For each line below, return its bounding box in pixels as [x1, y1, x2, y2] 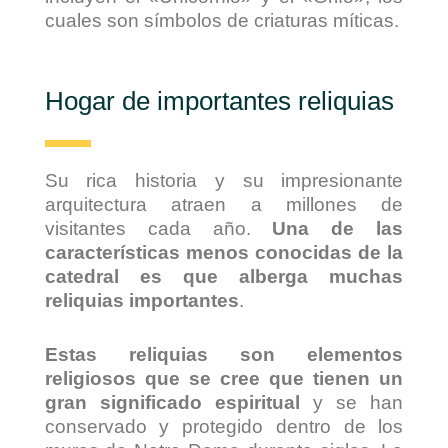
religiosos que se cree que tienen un [44, 368, 404, 390]
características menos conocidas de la [44, 241, 404, 263]
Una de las [272, 217, 404, 239]
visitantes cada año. [44, 217, 273, 239]
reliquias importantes [44, 289, 239, 311]
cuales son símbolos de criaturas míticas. [44, 9, 399, 31]
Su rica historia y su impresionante [44, 169, 404, 191]
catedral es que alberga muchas [44, 265, 404, 287]
